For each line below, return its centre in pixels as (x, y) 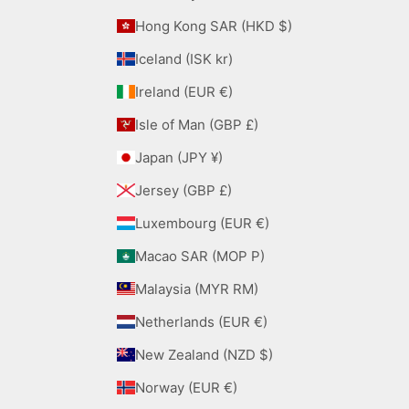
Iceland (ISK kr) (224, 58)
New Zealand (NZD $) (266, 354)
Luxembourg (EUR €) (262, 223)
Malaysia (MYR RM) (245, 288)
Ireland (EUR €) (225, 91)
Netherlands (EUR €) (260, 321)
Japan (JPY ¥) (216, 157)
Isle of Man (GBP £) (252, 124)
